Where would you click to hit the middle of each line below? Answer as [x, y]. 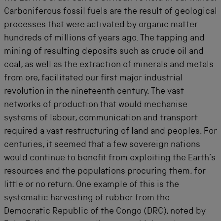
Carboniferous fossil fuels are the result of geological [110, 12]
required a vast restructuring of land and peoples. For [110, 132]
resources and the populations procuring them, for [105, 172]
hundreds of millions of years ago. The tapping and [104, 38]
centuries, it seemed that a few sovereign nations [102, 145]
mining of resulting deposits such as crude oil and [104, 52]
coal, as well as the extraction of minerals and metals [109, 65]
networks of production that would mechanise [96, 105]
